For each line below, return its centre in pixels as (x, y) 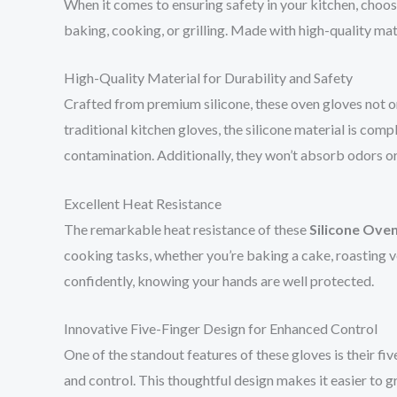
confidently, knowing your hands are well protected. (219, 280)
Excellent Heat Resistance (143, 203)
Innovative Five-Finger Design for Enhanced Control (221, 329)
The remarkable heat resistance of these (187, 229)
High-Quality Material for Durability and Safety (208, 78)
